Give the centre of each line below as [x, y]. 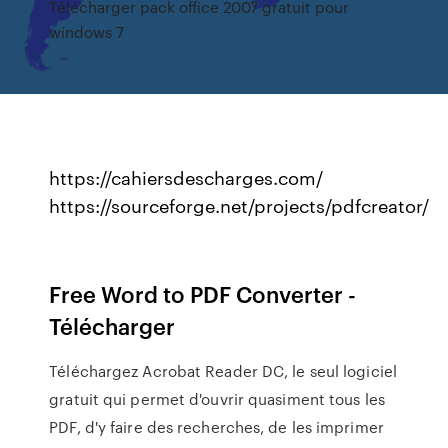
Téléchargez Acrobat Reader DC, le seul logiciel [223, 371]
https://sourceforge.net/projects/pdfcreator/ [239, 205]
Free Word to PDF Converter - [203, 293]
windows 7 [87, 31]
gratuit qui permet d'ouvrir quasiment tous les [217, 399]
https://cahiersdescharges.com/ [186, 177]
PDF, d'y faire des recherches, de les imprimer [216, 427]
